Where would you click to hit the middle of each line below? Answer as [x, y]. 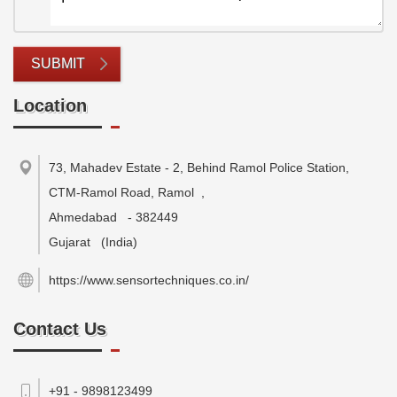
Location [50, 105]
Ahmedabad [83, 217]
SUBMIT [58, 63]
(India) [119, 242]
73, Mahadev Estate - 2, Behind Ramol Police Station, [199, 167]
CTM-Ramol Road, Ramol [121, 192]
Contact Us [60, 329]
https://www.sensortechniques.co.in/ [149, 280]
